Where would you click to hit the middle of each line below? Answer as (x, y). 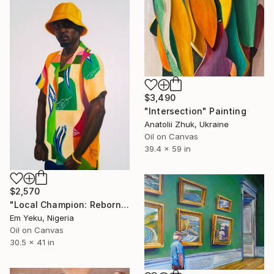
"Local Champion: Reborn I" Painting (125, 204)
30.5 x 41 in (32, 242)
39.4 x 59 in (168, 149)
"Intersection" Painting (195, 111)
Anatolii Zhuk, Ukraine (187, 124)
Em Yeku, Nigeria (42, 217)
